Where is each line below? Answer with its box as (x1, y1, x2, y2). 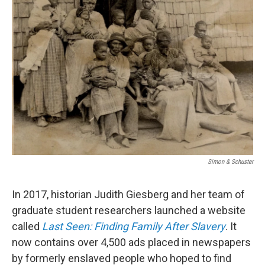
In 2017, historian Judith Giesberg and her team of (12, 188, 245, 201)
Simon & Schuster (208, 158, 253, 166)
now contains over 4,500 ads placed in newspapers (12, 236, 251, 248)
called (12, 220, 42, 232)
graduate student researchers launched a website (12, 204, 245, 216)
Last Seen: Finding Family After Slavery (42, 220, 225, 232)
